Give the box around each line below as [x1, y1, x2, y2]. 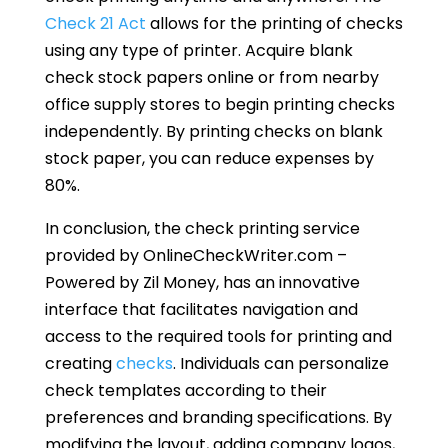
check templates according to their [44, 379, 327, 403]
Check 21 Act [44, 12, 146, 36]
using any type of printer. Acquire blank [44, 39, 353, 63]
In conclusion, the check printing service [44, 217, 360, 241]
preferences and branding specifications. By [44, 406, 392, 430]
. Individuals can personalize [172, 352, 389, 376]
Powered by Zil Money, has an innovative [44, 271, 360, 295]
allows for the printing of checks [145, 12, 403, 36]
